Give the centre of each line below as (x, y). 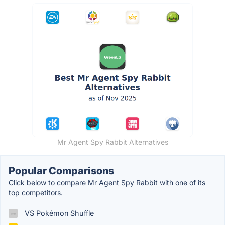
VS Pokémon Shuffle (58, 213)
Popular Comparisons (61, 171)
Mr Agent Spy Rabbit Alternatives (113, 142)
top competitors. (36, 193)
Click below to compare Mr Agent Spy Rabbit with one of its (107, 183)
